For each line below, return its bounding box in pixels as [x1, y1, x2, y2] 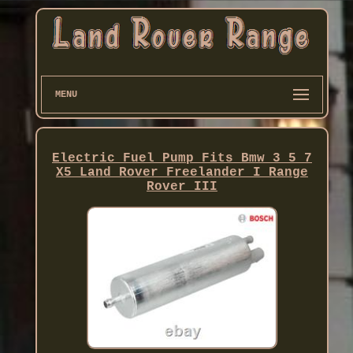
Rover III [146, 179, 217, 194]
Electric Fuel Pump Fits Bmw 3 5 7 [51, 150, 312, 165]
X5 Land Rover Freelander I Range [55, 165, 308, 180]
